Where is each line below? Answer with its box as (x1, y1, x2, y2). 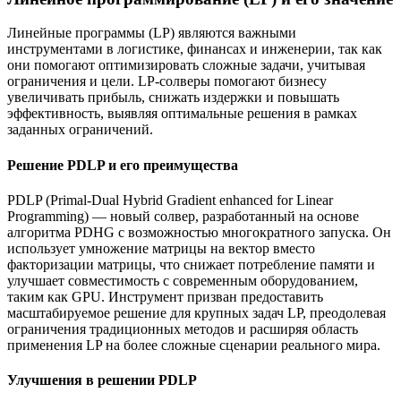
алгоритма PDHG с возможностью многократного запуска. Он (7, 224, 391, 240)
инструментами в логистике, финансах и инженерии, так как (7, 41, 382, 57)
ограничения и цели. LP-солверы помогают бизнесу (7, 73, 327, 90)
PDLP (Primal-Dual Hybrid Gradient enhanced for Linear (7, 192, 333, 208)
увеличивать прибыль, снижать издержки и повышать (7, 90, 339, 106)
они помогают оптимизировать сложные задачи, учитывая (7, 57, 365, 73)
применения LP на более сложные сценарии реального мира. (7, 337, 380, 353)
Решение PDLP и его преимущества (7, 157, 238, 173)
